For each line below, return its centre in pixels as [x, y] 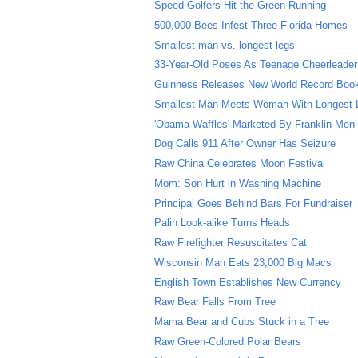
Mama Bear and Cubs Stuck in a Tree [242, 322]
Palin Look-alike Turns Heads [223, 223]
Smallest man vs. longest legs [225, 45]
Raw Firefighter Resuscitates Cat [231, 243]
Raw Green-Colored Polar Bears [228, 341]
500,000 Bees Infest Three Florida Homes [251, 25]
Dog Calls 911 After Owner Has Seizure [245, 144]
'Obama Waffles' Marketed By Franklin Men [255, 124]
